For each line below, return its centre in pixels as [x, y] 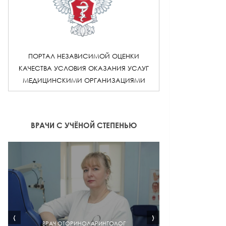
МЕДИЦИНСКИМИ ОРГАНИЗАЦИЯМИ [84, 80]
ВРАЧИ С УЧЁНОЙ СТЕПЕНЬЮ [84, 125]
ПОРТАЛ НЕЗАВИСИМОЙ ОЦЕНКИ [84, 56]
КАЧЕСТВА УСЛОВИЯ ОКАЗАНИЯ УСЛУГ [84, 68]
